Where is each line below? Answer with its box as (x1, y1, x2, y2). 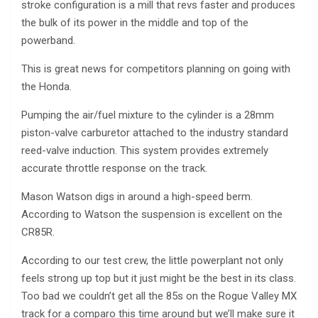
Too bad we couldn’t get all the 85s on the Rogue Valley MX (21, 290, 297, 303)
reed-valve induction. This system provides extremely (21, 144, 268, 158)
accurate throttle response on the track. (21, 162, 207, 175)
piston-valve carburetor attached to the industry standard (21, 126, 288, 140)
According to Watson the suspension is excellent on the (21, 208, 283, 221)
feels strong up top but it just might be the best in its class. (21, 272, 296, 285)
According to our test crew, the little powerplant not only (21, 254, 283, 268)
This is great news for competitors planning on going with (21, 62, 290, 76)
